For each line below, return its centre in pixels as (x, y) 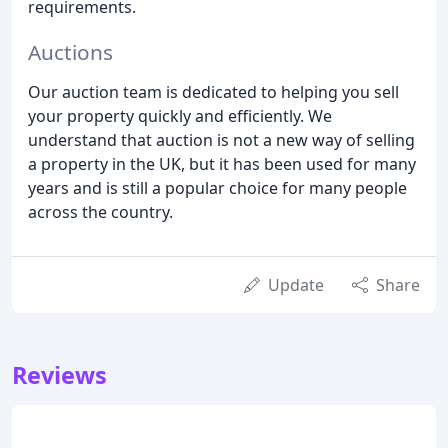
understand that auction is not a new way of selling (221, 139)
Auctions (70, 51)
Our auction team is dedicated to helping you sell (213, 91)
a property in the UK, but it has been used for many (222, 163)
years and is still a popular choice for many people (217, 187)
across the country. (100, 211)
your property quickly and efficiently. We (180, 115)
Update (296, 284)
